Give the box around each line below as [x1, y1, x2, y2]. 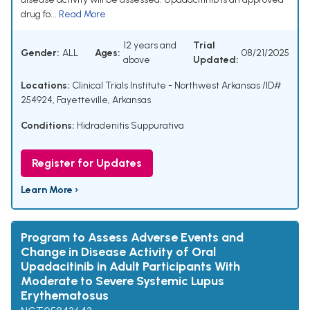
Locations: [21, 80, 70, 92]
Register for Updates [32, 156, 142, 170]
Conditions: [21, 120, 75, 132]
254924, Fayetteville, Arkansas [21, 94, 151, 107]
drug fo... [21, 8, 59, 21]
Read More [59, 8, 106, 21]
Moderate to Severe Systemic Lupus [21, 273, 224, 289]
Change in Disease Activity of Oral [21, 244, 216, 260]
